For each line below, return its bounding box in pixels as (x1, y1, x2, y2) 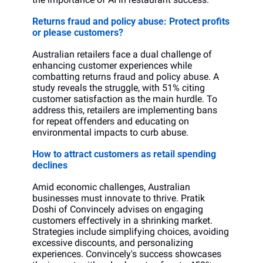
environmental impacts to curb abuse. (32, 127, 188, 139)
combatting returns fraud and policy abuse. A (32, 71, 219, 83)
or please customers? (32, 27, 123, 39)
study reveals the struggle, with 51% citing (32, 82, 205, 94)
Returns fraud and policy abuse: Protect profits (32, 16, 230, 28)
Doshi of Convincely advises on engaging (32, 204, 203, 215)
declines (32, 160, 68, 171)
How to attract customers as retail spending (32, 149, 216, 160)
